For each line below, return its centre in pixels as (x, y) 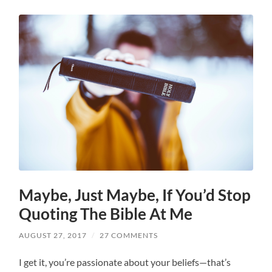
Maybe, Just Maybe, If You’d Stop (135, 195)
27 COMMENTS (129, 236)
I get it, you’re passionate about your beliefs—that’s (125, 262)
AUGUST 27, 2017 (53, 236)
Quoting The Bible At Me (106, 214)
